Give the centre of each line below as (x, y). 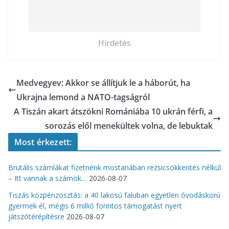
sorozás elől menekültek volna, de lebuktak (129, 125)
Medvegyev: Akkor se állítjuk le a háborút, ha (103, 83)
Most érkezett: (43, 142)
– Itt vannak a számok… (48, 178)
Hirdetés (114, 43)
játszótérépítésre (36, 216)
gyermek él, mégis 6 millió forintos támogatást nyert (95, 205)
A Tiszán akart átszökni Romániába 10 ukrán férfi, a (113, 111)
